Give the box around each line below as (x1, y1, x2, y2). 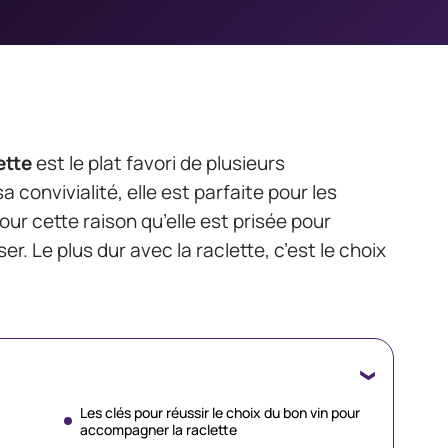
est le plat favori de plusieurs (32, 150, 285, 176)
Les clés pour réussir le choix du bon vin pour (80, 403, 360, 422)
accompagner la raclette (80, 420, 237, 439)
